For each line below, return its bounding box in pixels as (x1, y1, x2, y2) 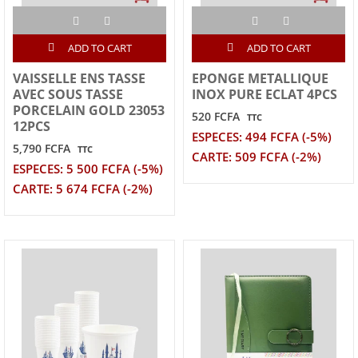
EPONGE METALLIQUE (192, 69, 328, 87)
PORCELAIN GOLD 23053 (13, 101, 165, 119)
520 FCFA (192, 108, 240, 124)
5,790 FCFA (13, 140, 70, 156)
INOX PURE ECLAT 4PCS (192, 85, 337, 103)
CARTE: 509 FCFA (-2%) (192, 148, 321, 165)
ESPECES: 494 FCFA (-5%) (192, 128, 332, 145)
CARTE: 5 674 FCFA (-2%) (13, 180, 153, 197)
